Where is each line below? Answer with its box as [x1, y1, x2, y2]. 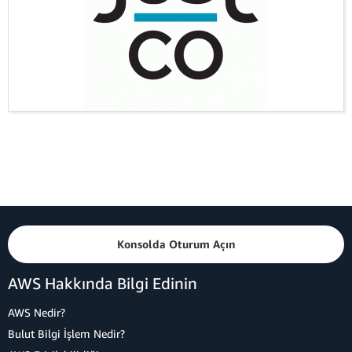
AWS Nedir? [8, 306, 65, 319]
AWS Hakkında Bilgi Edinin [8, 274, 197, 292]
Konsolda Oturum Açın [116, 237, 236, 251]
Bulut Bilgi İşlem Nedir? [8, 327, 125, 340]
